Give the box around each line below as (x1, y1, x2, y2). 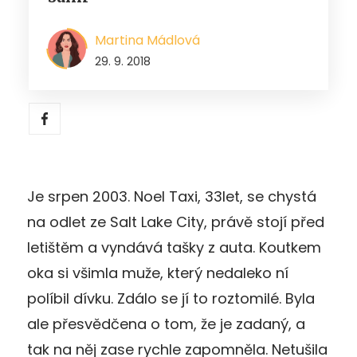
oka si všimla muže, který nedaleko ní (27, 262, 288, 283)
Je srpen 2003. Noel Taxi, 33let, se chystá (27, 186, 316, 206)
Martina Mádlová (95, 30, 200, 49)
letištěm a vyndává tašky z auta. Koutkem (27, 237, 321, 257)
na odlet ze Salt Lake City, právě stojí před (27, 211, 324, 232)
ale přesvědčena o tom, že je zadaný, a (27, 313, 305, 334)
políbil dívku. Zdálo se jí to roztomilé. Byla (27, 288, 315, 308)
